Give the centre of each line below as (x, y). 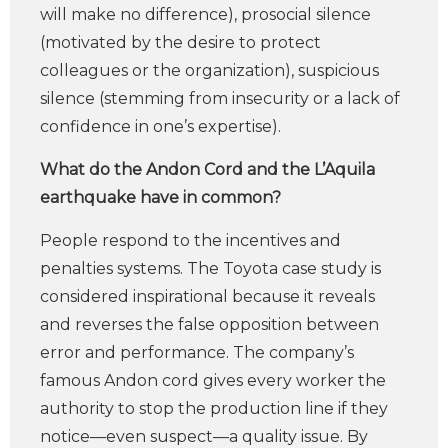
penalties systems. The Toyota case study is (210, 268)
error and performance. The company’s (197, 352)
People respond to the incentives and (190, 240)
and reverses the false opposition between (209, 324)
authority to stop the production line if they (214, 408)
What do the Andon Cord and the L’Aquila (207, 169)
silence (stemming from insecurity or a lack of (220, 98)
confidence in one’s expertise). (162, 126)
